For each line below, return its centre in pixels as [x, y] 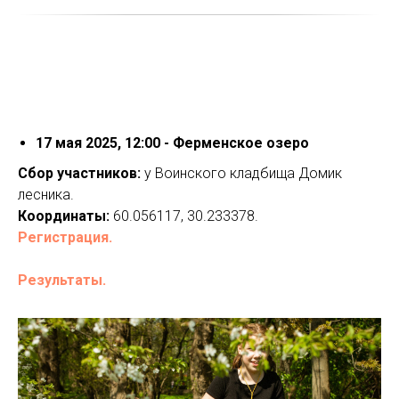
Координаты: [64, 216]
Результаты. [62, 280]
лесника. [46, 194]
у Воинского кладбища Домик [241, 173]
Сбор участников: [79, 173]
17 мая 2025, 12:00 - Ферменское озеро [172, 142]
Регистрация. [65, 237]
